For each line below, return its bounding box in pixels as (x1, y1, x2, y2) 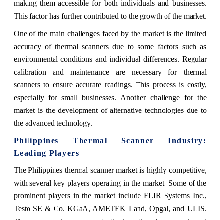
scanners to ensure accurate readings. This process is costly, (13, 80, 207, 89)
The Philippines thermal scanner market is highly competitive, (13, 165, 207, 174)
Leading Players (13, 148, 80, 157)
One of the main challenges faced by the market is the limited (13, 29, 207, 38)
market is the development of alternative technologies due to (13, 106, 207, 114)
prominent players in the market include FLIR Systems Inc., (13, 191, 207, 200)
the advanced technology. (13, 118, 92, 127)
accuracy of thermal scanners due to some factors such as (13, 42, 207, 51)
